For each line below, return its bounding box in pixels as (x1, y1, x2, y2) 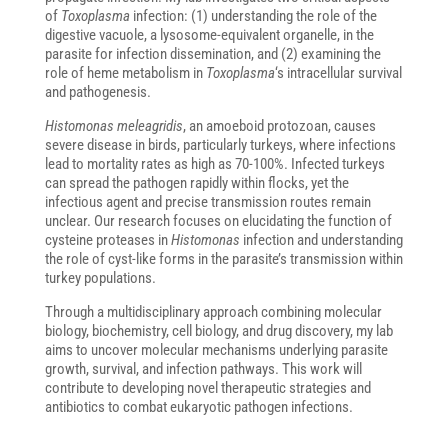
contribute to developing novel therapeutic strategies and (44, 379, 371, 398)
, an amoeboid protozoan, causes (182, 117, 376, 136)
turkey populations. (44, 269, 156, 288)
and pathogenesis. (44, 83, 151, 102)
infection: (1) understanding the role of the (129, 7, 377, 26)
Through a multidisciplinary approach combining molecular (44, 303, 382, 322)
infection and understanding (239, 231, 403, 250)
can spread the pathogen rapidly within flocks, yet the (44, 174, 349, 193)
